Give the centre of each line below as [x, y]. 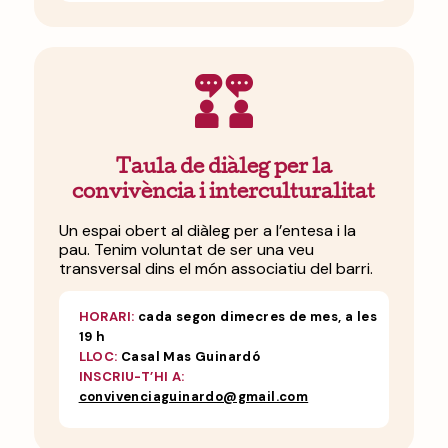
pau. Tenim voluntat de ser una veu [186, 249]
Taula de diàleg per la [223, 169]
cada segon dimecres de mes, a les [256, 317]
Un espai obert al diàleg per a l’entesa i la [207, 230]
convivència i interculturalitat [224, 194]
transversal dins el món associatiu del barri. [215, 268]
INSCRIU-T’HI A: [131, 377]
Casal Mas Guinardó [189, 357]
